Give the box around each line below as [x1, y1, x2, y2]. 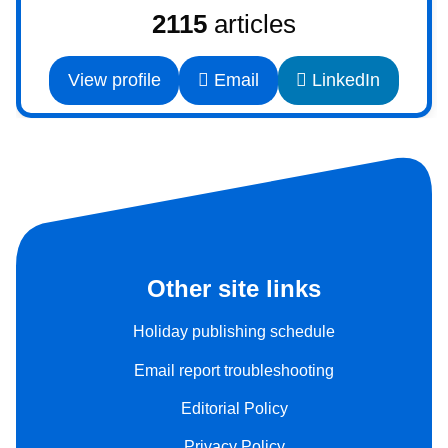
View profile [67, 70, 161, 91]
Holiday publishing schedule [133, 323, 335, 341]
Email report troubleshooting [134, 361, 334, 379]
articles [207, 10, 296, 39]
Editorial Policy [180, 399, 288, 417]
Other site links [147, 274, 321, 302]
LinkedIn [307, 70, 381, 91]
